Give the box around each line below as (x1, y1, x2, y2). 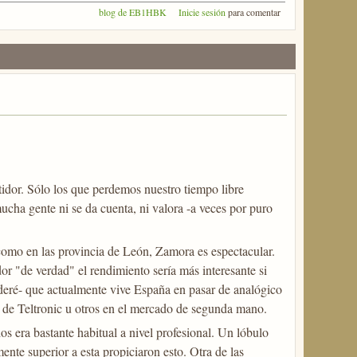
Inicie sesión (178, 5, 226, 18)
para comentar (225, 5, 280, 18)
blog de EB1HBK (98, 5, 167, 18)
